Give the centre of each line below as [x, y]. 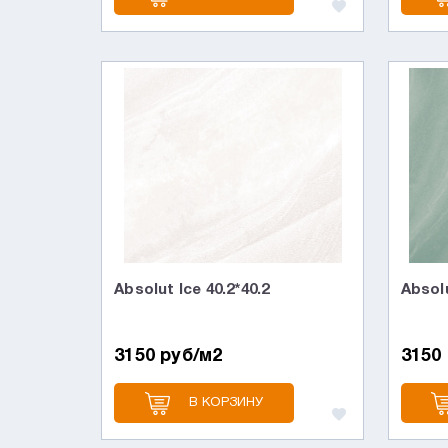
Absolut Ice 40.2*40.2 [192, 290]
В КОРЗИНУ [226, 403]
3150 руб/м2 [168, 356]
